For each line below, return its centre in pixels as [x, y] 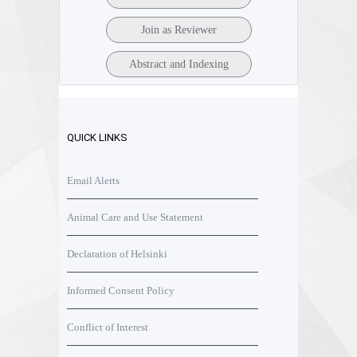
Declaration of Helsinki [117, 253]
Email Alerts [93, 180]
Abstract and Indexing [178, 64]
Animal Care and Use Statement [135, 217]
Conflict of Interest [108, 327]
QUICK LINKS [97, 137]
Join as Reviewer [178, 29]
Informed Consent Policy [121, 290]
